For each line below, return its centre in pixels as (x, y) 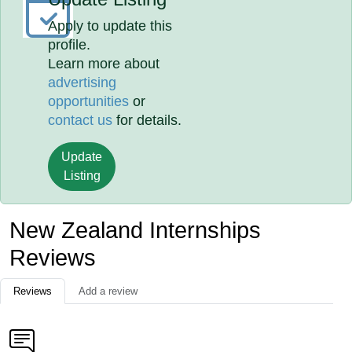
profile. (70, 45)
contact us (81, 120)
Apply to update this (110, 26)
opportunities (89, 101)
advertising (82, 82)
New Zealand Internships (135, 230)
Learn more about (104, 64)
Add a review (108, 291)
